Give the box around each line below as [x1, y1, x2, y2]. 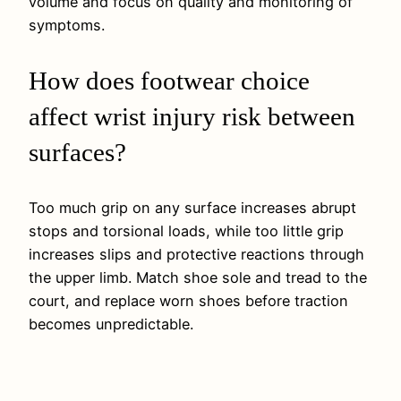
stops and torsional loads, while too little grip [29, 222, 344, 241]
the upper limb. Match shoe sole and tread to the [29, 269, 367, 287]
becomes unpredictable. [29, 315, 193, 334]
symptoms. [29, 15, 105, 34]
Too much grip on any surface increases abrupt [29, 199, 356, 218]
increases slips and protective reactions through [29, 245, 364, 264]
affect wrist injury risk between [29, 102, 355, 132]
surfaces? [29, 138, 126, 167]
